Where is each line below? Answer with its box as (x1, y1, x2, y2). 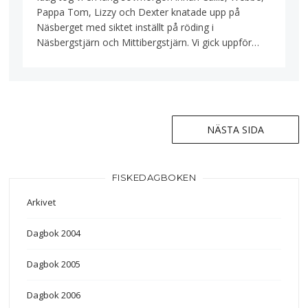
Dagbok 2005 (27, 258, 81, 271)
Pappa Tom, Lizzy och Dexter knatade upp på (36, 5, 241, 19)
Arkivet (27, 196, 56, 209)
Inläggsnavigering (9, 126, 157, 146)
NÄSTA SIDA (206, 122, 264, 136)
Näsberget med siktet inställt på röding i (36, 21, 214, 34)
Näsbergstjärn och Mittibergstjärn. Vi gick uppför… (36, 36, 260, 49)
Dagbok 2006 (27, 289, 81, 302)
